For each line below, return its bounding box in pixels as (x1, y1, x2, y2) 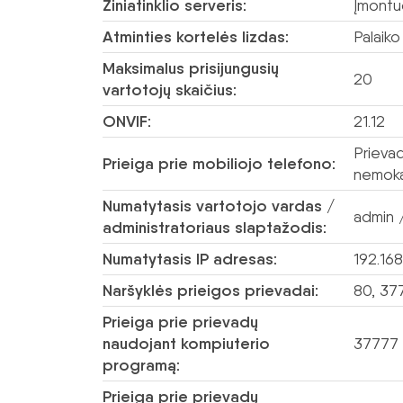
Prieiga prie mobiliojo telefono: (103, 154, 336, 174)
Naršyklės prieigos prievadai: (103, 281, 318, 300)
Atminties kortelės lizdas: (103, 27, 289, 47)
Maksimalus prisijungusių (103, 58, 279, 78)
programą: (103, 355, 180, 375)
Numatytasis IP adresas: (103, 249, 277, 269)
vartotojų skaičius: (103, 80, 237, 100)
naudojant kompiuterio (103, 334, 270, 354)
